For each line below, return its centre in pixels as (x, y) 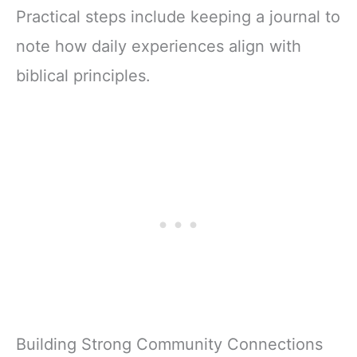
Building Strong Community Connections (169, 345)
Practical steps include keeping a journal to (178, 17)
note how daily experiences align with (159, 47)
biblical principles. (83, 76)
